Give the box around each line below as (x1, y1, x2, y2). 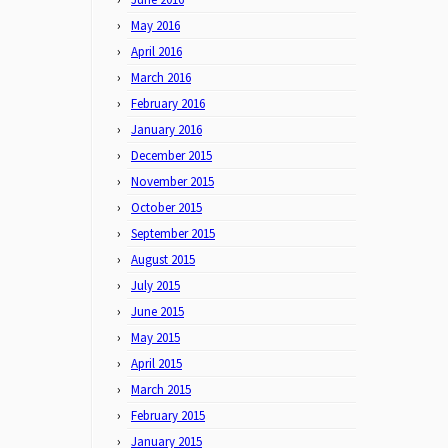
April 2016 (131, 43, 182, 60)
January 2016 (131, 121, 202, 138)
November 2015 (131, 173, 214, 190)
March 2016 (131, 69, 191, 86)
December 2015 (131, 147, 212, 164)
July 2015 (131, 277, 180, 294)
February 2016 (131, 95, 205, 112)
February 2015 (131, 407, 205, 424)
